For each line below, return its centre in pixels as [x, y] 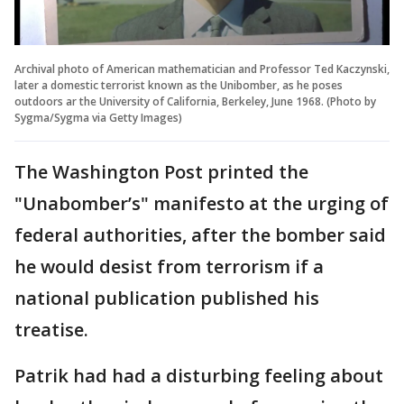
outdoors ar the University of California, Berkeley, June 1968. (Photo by [195, 101]
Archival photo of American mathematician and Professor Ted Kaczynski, [202, 69]
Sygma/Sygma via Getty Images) [98, 117]
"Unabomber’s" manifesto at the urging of [202, 203]
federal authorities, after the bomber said [200, 234]
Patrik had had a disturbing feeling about [199, 375]
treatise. [51, 329]
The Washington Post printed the [161, 171]
